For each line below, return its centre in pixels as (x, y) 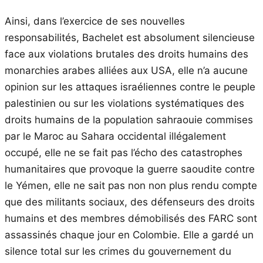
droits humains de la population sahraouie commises (129, 119)
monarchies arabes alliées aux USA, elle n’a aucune (126, 70)
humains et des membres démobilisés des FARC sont (131, 218)
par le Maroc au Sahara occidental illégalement (115, 136)
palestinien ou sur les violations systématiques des (124, 103)
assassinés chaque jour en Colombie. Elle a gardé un (129, 235)
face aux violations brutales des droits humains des (127, 54)
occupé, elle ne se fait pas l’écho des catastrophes (124, 152)
